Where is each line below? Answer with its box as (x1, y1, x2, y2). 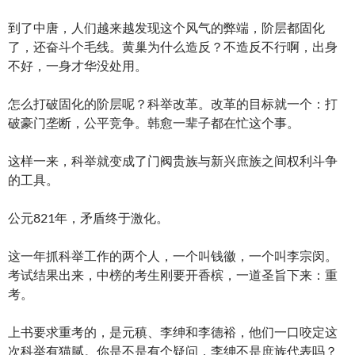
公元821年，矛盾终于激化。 (8, 209, 169, 225)
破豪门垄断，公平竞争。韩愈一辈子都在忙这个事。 (8, 114, 300, 130)
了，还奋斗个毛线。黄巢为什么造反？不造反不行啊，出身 (8, 38, 338, 54)
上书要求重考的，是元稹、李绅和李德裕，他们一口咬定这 (8, 323, 338, 339)
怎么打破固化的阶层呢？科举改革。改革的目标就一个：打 (8, 95, 338, 111)
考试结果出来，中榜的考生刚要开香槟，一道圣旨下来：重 (8, 266, 338, 282)
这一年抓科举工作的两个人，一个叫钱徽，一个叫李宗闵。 (8, 247, 338, 263)
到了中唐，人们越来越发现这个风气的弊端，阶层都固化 (8, 19, 325, 35)
